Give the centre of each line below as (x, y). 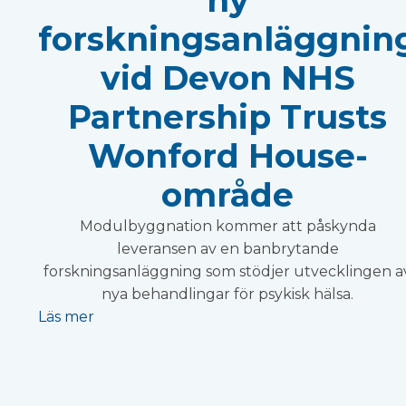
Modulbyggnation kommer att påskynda (227, 226)
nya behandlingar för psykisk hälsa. (227, 294)
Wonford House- (227, 155)
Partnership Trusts (227, 116)
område (227, 194)
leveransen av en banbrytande (227, 248)
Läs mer (66, 316)
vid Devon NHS (227, 77)
